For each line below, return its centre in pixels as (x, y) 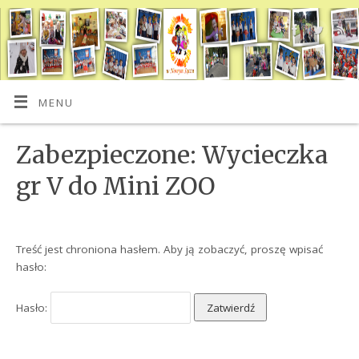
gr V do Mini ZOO (116, 186)
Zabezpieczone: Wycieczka (172, 155)
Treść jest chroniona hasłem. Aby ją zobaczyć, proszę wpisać (170, 249)
